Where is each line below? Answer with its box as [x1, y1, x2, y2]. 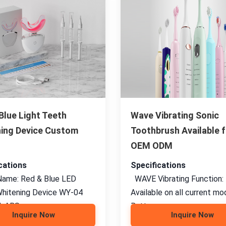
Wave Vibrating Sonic [131, 110, 219, 121]
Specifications [131, 160, 186, 170]
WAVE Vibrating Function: [131, 174, 223, 184]
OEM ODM [131, 140, 173, 151]
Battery [131, 201, 158, 211]
